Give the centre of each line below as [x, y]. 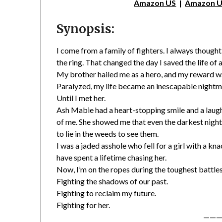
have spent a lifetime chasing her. [112, 158]
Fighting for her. [83, 205]
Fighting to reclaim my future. [107, 193]
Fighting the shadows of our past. [112, 181]
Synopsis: [86, 29]
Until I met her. [81, 98]
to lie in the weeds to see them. [108, 134]
